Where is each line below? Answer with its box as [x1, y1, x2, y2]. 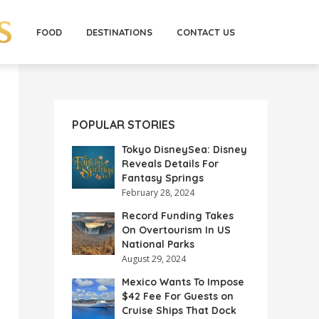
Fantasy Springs [122, 172, 204, 184]
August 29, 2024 [122, 253, 186, 265]
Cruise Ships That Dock [122, 304, 236, 317]
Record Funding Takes [122, 209, 234, 222]
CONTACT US [176, 26, 235, 38]
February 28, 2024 [122, 187, 194, 199]
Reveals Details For [122, 157, 219, 170]
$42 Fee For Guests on [122, 290, 234, 303]
